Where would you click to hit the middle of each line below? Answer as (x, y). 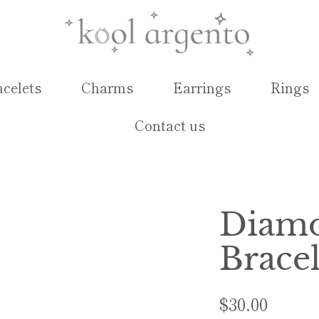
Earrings (202, 88)
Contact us (170, 126)
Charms (108, 88)
